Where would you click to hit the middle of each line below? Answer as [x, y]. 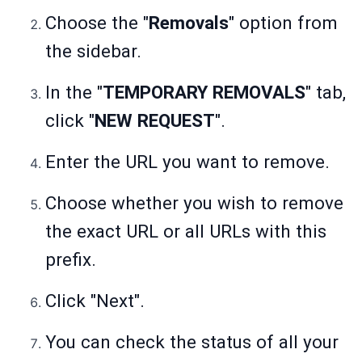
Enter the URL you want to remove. [187, 162]
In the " [74, 93]
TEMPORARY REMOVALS [204, 93]
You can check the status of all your [192, 342]
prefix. [71, 260]
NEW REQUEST [155, 121]
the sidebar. [93, 51]
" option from [283, 23]
